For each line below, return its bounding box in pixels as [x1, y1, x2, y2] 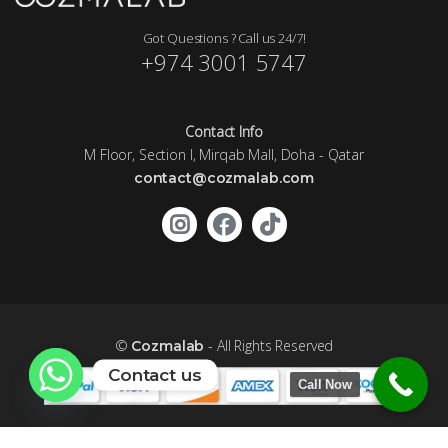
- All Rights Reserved [204, 336, 334, 356]
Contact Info [185, 121, 263, 141]
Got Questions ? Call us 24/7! [142, 28, 306, 47]
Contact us [108, 364, 202, 385]
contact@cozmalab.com [133, 168, 315, 187]
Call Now [298, 377, 352, 392]
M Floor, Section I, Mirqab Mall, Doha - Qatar [84, 144, 364, 164]
